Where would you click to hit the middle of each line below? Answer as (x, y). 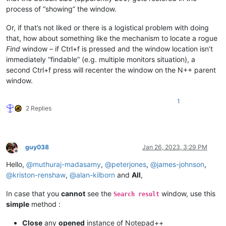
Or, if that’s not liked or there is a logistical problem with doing (107, 28)
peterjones (129, 164)
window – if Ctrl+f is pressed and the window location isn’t (117, 49)
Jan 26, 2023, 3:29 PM (175, 147)
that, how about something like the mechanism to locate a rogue (112, 38)
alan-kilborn (96, 175)
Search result (136, 194)
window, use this (187, 194)
